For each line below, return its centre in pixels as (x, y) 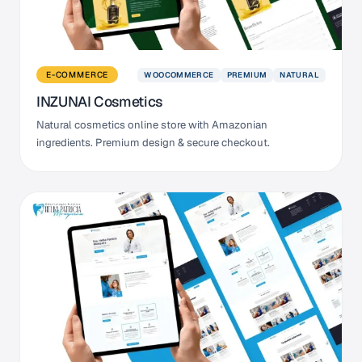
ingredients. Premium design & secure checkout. (153, 143)
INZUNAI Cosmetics (100, 102)
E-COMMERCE (78, 75)
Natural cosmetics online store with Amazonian (152, 125)
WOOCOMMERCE (179, 74)
